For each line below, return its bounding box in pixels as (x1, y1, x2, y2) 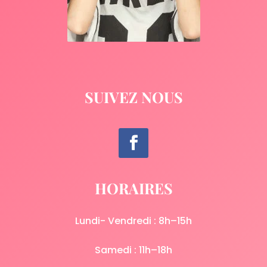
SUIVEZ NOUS (84, 87, 183, 107)
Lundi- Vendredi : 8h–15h (75, 214, 192, 228)
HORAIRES (94, 178, 173, 198)
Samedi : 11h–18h (95, 243, 172, 257)
